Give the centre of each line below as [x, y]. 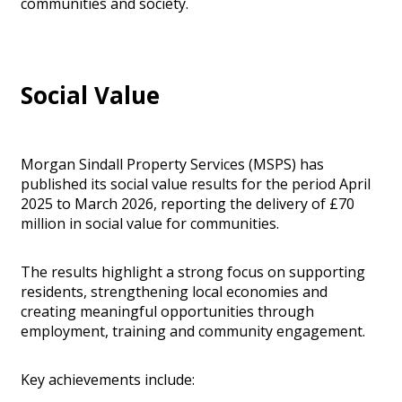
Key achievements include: [108, 379]
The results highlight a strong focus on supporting [193, 271]
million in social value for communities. [150, 223]
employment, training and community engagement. [193, 331]
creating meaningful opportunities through [167, 311]
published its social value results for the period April [196, 184]
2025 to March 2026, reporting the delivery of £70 [188, 203]
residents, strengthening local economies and [174, 291]
